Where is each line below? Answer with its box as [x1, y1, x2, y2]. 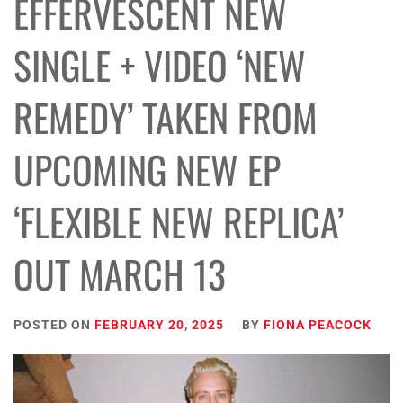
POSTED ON [13, 318, 94, 332]
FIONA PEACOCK [264, 318, 372, 332]
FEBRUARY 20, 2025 [94, 318, 224, 332]
